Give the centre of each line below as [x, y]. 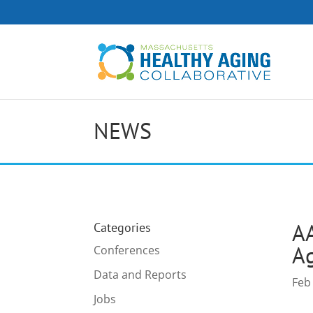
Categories [123, 227]
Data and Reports [140, 274]
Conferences [127, 250]
